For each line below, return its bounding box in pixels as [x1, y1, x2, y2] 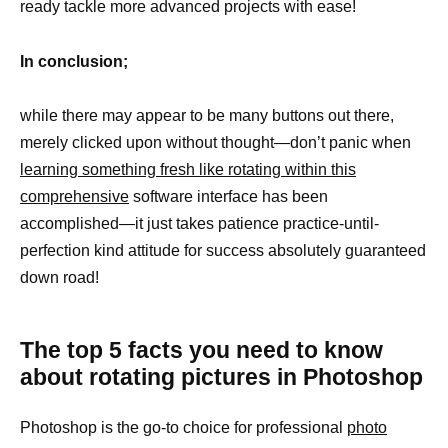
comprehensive [20, 187, 129, 205]
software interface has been [129, 187, 328, 205]
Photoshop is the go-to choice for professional [20, 418, 347, 436]
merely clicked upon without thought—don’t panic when [20, 133, 411, 151]
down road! [20, 268, 99, 286]
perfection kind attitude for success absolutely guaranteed [20, 241, 426, 259]
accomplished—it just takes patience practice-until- [20, 214, 379, 232]
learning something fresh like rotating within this [20, 160, 356, 178]
